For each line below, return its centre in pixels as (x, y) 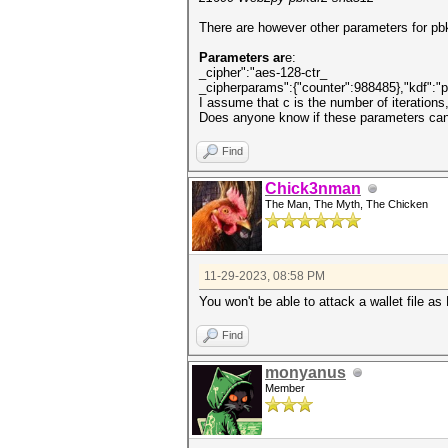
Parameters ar (242, 57)
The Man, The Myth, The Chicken (346, 204)
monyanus (305, 372)
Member (285, 388)
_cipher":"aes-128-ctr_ (263, 72)
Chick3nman (313, 188)
